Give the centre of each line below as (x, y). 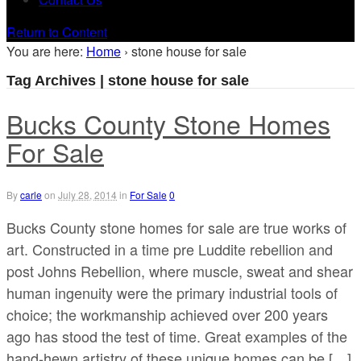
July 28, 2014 (87, 195)
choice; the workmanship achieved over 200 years (167, 315)
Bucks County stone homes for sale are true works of (176, 228)
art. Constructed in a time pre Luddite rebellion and (170, 249)
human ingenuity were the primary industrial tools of (172, 293)
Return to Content (57, 32)
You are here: (45, 51)
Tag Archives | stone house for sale (128, 80)
